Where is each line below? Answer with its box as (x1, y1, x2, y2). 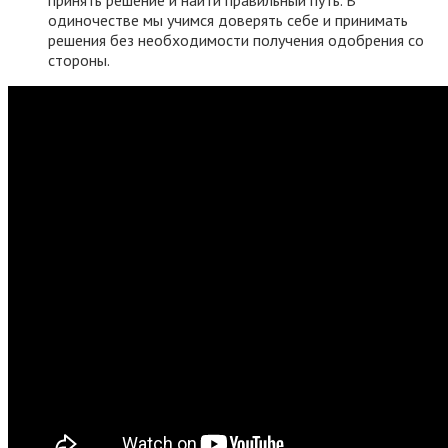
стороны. (48, 49, 110, 70)
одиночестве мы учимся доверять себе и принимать (48, 9, 408, 30)
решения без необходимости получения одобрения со (48, 29, 424, 50)
